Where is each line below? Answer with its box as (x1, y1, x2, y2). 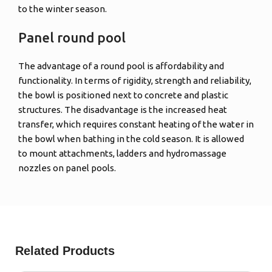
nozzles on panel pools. (18, 163, 117, 174)
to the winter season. (18, 4, 107, 15)
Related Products (15, 244, 115, 258)
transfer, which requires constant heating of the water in (18, 119, 254, 130)
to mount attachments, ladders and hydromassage (18, 148, 227, 159)
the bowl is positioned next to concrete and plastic (18, 90, 229, 101)
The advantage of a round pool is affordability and (18, 61, 225, 72)
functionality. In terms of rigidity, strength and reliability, (18, 75, 252, 86)
